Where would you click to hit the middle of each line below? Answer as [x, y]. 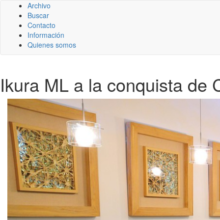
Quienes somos [52, 45]
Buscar [38, 15]
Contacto [41, 25]
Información [46, 35]
